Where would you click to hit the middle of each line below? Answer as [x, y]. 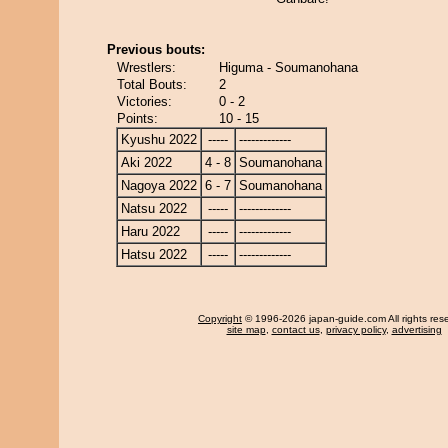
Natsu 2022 [154, 208]
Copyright [220, 318]
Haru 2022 [150, 231]
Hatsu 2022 [154, 254]
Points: [137, 118]
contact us [295, 329]
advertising [416, 329]
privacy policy [355, 329]
